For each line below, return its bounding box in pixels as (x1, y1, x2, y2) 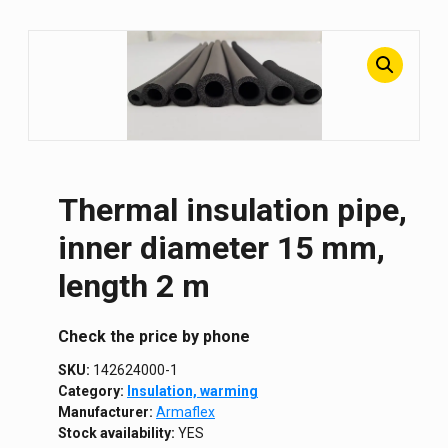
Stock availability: (58, 424, 175, 441)
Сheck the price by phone (58, 326, 250, 346)
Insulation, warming (127, 382, 258, 399)
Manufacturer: (58, 403, 156, 420)
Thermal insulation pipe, (58, 191, 407, 230)
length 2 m (58, 267, 210, 306)
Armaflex (156, 403, 215, 420)
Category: (58, 382, 127, 399)
